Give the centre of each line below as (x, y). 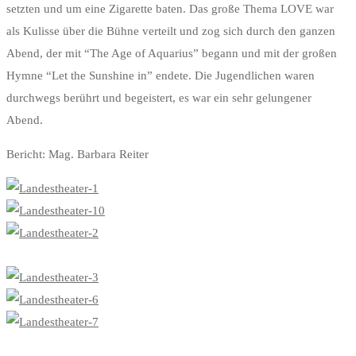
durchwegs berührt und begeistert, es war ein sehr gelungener (159, 98)
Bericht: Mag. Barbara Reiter (77, 155)
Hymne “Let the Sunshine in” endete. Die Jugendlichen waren (161, 76)
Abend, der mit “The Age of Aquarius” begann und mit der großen (172, 54)
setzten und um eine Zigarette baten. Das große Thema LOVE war (170, 9)
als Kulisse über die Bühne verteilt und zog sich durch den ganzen (171, 31)
